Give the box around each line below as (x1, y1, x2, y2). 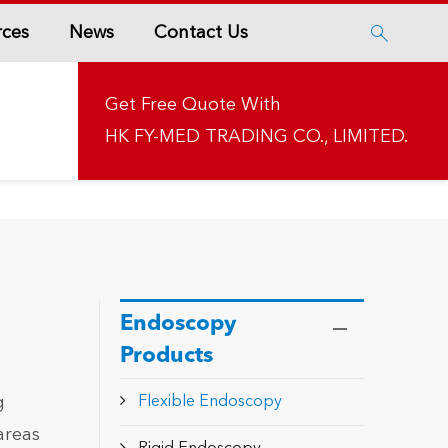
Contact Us (153, 23, 248, 42)
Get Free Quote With (105, 96, 281, 114)
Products (119, 345, 213, 367)
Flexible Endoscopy (137, 394, 282, 410)
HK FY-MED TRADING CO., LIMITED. (105, 128, 408, 146)
